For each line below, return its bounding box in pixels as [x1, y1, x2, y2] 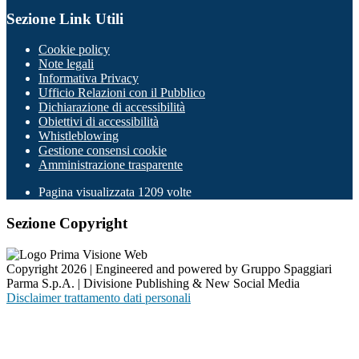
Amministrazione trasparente [38, 158, 183, 172]
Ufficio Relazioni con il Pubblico [38, 86, 205, 100]
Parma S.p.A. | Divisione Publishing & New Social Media [6, 276, 300, 290]
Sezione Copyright [6, 215, 127, 232]
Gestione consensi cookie [38, 143, 167, 158]
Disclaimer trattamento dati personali [6, 290, 191, 305]
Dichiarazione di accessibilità [38, 100, 185, 115]
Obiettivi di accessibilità [38, 115, 159, 129]
